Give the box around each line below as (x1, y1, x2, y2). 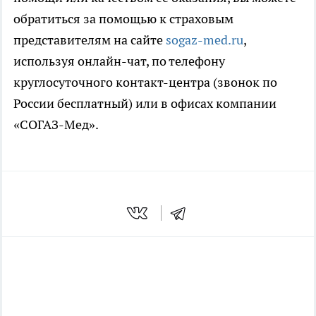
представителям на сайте (13, 31, 166, 48)
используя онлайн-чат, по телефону (13, 52, 225, 69)
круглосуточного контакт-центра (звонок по (13, 73, 277, 90)
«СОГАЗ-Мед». (13, 116, 101, 133)
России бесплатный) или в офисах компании (13, 95, 276, 111)
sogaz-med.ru (166, 31, 243, 48)
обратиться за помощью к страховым (13, 10, 233, 27)
